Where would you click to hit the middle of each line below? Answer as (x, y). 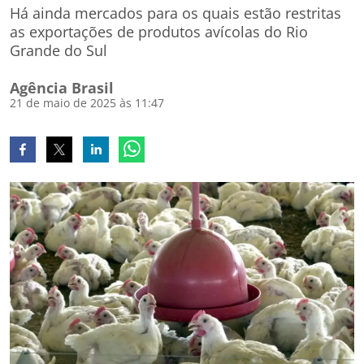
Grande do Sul (58, 50)
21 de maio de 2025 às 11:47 (87, 103)
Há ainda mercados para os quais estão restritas (175, 13)
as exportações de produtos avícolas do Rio (159, 32)
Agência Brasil (62, 88)
